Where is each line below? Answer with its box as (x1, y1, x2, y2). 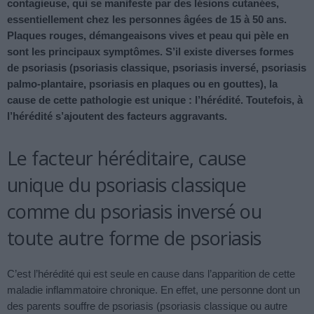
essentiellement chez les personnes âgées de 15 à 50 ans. (7, 13, 287, 26)
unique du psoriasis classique (7, 172, 247, 198)
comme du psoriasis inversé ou (7, 198, 262, 225)
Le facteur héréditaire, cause (7, 145, 247, 172)
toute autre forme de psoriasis (7, 225, 261, 252)
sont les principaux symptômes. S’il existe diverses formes (7, 46, 294, 58)
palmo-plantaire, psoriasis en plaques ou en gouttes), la (7, 78, 278, 90)
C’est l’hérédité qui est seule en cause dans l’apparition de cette (7, 268, 295, 280)
